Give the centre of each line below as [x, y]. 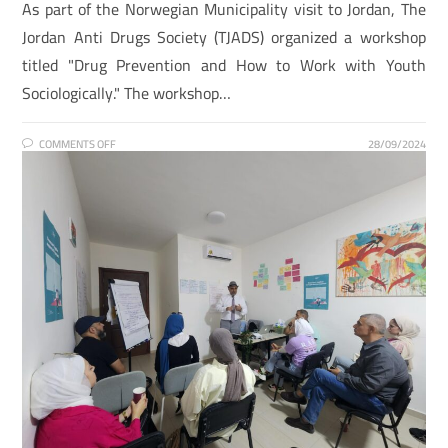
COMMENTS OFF [78, 144]
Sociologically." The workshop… [127, 93]
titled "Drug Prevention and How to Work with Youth [224, 65]
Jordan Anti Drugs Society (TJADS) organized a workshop [224, 37]
